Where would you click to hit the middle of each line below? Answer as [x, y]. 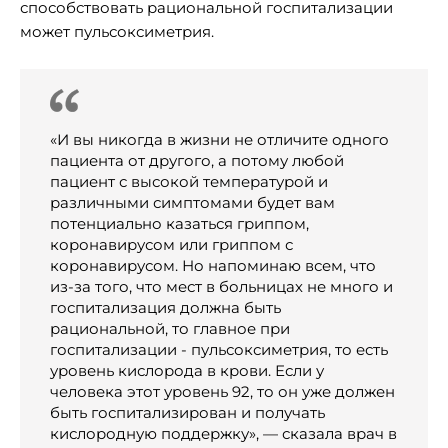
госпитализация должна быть [165, 308]
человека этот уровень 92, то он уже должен [222, 392]
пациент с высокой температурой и [189, 182]
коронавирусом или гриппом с [171, 245]
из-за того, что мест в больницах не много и [221, 287]
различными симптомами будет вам [192, 203]
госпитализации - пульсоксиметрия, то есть [219, 350]
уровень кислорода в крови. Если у [187, 371]
